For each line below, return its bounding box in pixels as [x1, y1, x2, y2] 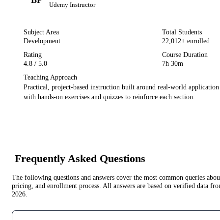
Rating [24, 51, 42, 59]
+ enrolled [181, 37, 210, 45]
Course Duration [162, 51, 208, 59]
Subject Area [24, 28, 59, 36]
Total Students [162, 28, 202, 36]
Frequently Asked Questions [15, 152, 145, 165]
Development [24, 37, 60, 45]
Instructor [68, 1, 95, 9]
